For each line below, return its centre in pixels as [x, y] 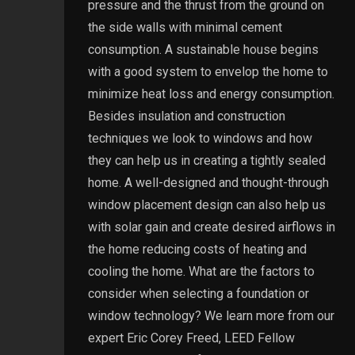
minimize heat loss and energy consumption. [211, 94]
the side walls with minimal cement [185, 27]
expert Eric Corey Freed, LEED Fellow [191, 338]
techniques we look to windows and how [200, 138]
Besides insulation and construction [186, 116]
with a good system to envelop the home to [208, 71]
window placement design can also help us [206, 204]
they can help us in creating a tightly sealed [206, 160]
